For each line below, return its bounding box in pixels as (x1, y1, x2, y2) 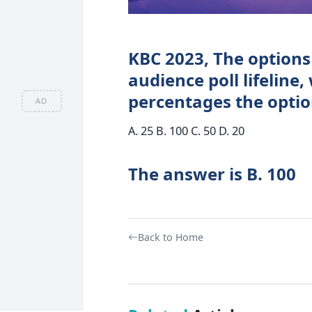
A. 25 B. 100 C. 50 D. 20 (127, 122, 244, 139)
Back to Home (137, 230, 203, 244)
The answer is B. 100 (127, 162, 296, 185)
